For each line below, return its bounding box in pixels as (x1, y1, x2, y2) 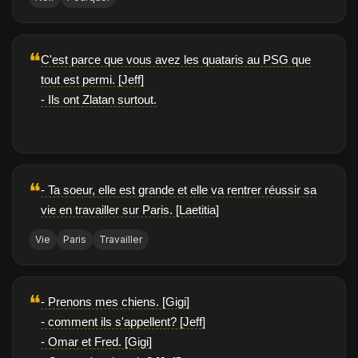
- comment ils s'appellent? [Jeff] (41, 315, 205, 329)
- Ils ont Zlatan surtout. (41, 93, 157, 107)
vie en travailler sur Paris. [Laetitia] (41, 203, 219, 217)
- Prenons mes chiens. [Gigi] (41, 295, 189, 309)
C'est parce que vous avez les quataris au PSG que (41, 53, 311, 67)
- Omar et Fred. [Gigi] (41, 335, 152, 349)
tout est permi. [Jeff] (41, 73, 144, 87)
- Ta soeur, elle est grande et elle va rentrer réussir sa (41, 183, 316, 197)
